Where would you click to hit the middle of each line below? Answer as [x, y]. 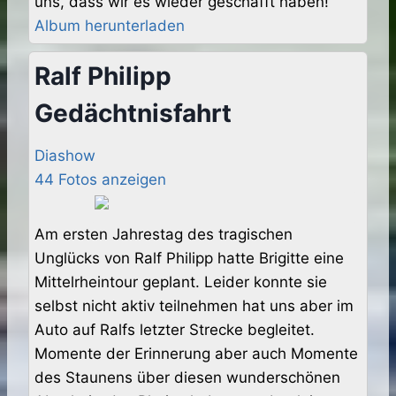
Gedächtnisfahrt [133, 114]
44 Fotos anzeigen [100, 180]
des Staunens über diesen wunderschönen [187, 378]
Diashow [65, 156]
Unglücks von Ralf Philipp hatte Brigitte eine [189, 259]
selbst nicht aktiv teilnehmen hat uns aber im [194, 306]
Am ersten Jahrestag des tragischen [164, 235]
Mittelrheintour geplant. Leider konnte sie [181, 282]
